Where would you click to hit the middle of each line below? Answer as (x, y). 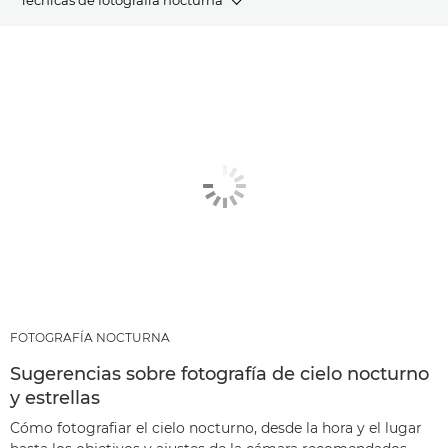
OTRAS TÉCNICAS (76, 149)
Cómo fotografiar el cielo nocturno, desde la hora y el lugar (216, 427)
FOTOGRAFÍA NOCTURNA (90, 337)
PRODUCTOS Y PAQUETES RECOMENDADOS (166, 99)
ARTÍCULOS (57, 49)
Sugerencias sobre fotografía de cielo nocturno (219, 373)
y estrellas (55, 397)
